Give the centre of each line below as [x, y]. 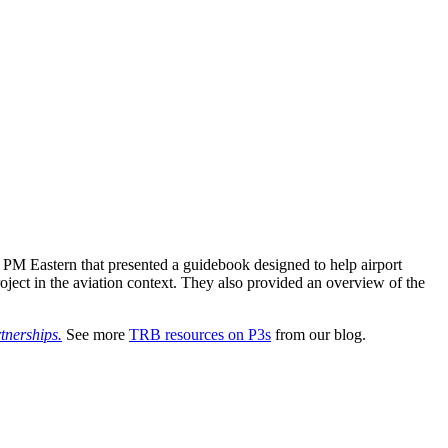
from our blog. [318, 335]
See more [95, 335]
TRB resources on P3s [200, 335]
